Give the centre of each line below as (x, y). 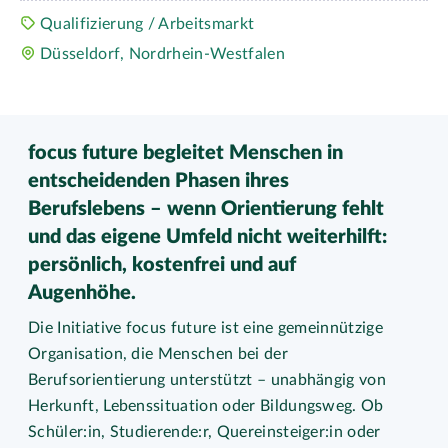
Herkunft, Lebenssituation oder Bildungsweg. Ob (206, 406)
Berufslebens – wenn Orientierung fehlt (206, 209)
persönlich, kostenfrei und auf (162, 265)
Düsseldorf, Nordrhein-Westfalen (162, 54)
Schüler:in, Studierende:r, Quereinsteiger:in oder (204, 432)
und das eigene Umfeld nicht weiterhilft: (207, 237)
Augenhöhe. (82, 293)
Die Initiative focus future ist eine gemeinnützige (206, 328)
